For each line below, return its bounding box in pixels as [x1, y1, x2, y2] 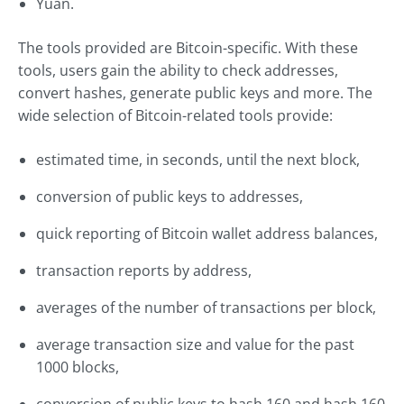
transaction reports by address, [36, 261, 252, 281]
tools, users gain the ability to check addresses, [18, 60, 338, 81]
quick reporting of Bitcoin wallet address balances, [36, 224, 378, 244]
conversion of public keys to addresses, [36, 187, 303, 207]
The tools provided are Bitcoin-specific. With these [18, 38, 358, 59]
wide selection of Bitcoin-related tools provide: [18, 106, 333, 126]
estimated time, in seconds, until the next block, [36, 150, 360, 170]
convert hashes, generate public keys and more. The [18, 83, 372, 104]
